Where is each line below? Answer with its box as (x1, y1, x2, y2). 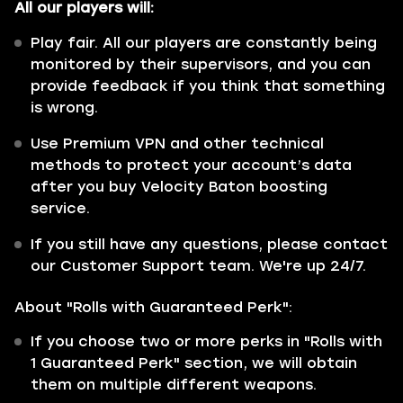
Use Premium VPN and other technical (31, 135, 324, 152)
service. (31, 200, 90, 217)
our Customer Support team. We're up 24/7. (31, 257, 366, 274)
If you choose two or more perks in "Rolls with (31, 333, 382, 350)
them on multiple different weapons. (31, 376, 317, 393)
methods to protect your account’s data (31, 157, 352, 174)
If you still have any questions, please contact (31, 236, 388, 253)
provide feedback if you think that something (31, 77, 385, 94)
